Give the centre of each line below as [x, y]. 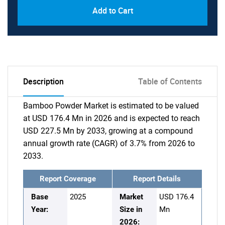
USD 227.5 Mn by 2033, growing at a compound [108, 131]
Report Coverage [68, 179]
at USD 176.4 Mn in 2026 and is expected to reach [111, 118]
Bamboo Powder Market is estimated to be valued [111, 106]
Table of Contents [170, 81]
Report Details [157, 179]
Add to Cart [113, 11]
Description [43, 81]
